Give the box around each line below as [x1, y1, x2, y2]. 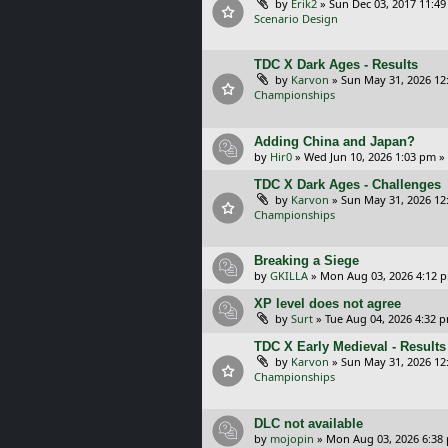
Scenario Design [254, 10, 338, 26]
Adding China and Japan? [254, 133, 415, 149]
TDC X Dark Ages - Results [254, 57, 418, 73]
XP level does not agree [254, 296, 401, 312]
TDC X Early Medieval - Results [254, 339, 446, 355]
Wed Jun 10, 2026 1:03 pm [304, 148, 436, 164]
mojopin [270, 430, 314, 446]
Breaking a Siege [254, 253, 359, 269]
